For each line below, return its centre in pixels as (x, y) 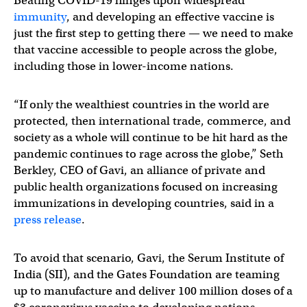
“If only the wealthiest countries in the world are (142, 104)
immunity (40, 16)
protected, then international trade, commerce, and (152, 121)
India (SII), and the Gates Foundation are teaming (147, 274)
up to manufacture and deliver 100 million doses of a (153, 291)
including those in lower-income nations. (124, 66)
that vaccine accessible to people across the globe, (146, 49)
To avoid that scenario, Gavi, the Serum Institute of (149, 258)
